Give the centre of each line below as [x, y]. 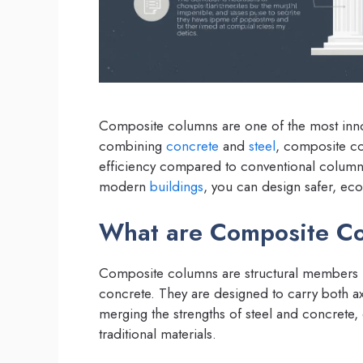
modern [124, 187]
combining [132, 146]
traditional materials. [158, 333]
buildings [177, 187]
